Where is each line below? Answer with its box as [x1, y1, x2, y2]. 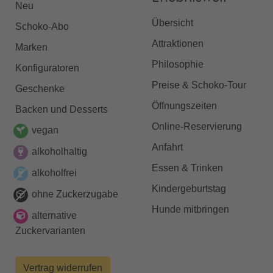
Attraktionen [152, 38, 204, 49]
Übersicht [152, 18, 193, 29]
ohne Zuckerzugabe [32, 189, 118, 200]
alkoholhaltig [32, 146, 87, 157]
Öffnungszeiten [152, 101, 217, 112]
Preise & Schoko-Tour [152, 80, 246, 91]
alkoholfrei [32, 168, 77, 179]
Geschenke [15, 83, 65, 94]
